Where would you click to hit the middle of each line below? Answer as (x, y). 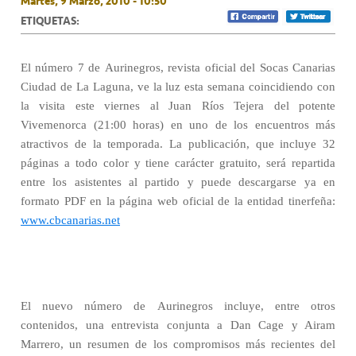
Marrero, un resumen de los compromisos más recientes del (178, 344)
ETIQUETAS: (50, 21)
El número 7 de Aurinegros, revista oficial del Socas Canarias (178, 68)
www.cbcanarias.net (70, 220)
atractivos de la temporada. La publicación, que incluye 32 (178, 144)
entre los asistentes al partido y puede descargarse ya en (178, 182)
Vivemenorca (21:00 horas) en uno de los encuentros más (178, 125)
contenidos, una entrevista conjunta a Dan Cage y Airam (178, 325)
